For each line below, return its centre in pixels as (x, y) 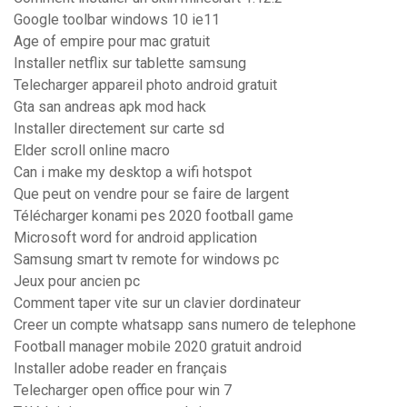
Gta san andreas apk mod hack (110, 107)
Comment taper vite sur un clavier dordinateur (157, 303)
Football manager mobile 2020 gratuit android (158, 347)
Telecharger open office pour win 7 (123, 391)
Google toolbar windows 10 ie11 (117, 20)
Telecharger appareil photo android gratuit (145, 85)
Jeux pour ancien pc (77, 282)
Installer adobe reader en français (120, 369)
